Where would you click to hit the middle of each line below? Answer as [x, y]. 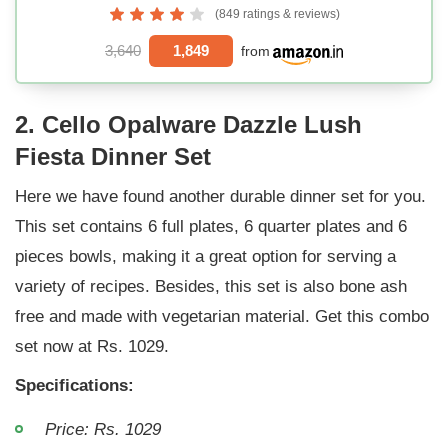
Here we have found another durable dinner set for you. [220, 196]
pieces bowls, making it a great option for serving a [205, 256]
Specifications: [74, 385]
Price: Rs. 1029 [103, 429]
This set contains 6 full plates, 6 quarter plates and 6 [211, 226]
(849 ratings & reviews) [277, 13]
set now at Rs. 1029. [92, 346]
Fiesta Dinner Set [113, 156]
